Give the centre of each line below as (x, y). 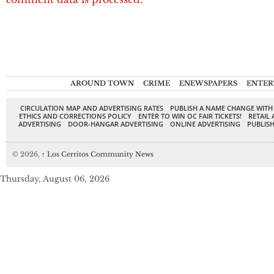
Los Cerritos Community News (99, 154)
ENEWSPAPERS (208, 83)
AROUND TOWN (102, 83)
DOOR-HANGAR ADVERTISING (116, 124)
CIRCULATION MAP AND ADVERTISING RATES (91, 108)
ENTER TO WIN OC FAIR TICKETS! (190, 116)
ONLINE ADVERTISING (205, 124)
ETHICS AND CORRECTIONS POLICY (75, 116)
